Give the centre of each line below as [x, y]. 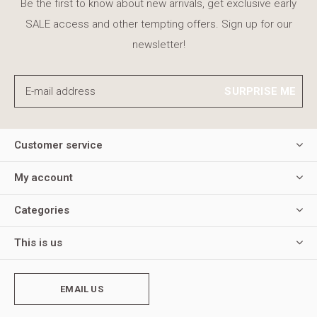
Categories [42, 210]
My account [44, 177]
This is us [38, 242]
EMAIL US [82, 289]
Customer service [58, 145]
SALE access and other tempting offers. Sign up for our [158, 24]
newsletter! [158, 44]
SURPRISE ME [260, 91]
